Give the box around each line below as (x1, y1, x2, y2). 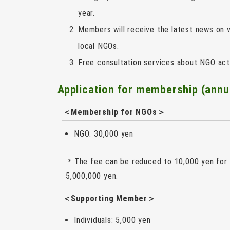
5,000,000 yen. (66, 170, 119, 181)
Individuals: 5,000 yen (74, 215, 151, 225)
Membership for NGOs (71, 107, 157, 117)
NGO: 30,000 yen (74, 128, 133, 139)
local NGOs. (78, 41, 119, 51)
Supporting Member (71, 193, 148, 203)
